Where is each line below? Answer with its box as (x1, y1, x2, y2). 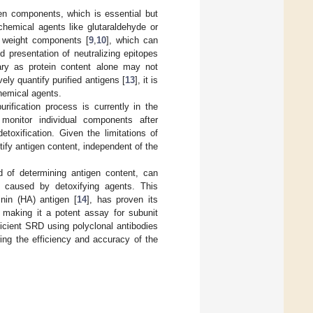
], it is (134, 74, 159, 85)
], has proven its (86, 194, 158, 205)
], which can (106, 34, 158, 45)
